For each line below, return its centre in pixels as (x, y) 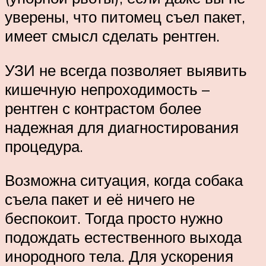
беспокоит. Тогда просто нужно (114, 218)
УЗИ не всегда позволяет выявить (126, 70)
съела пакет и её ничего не (100, 199)
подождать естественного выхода (123, 237)
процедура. (44, 146)
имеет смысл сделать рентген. (112, 35)
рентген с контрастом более (103, 108)
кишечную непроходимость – (107, 89)
